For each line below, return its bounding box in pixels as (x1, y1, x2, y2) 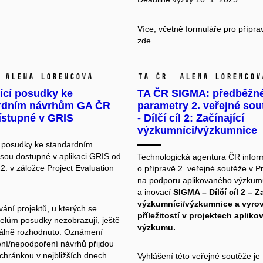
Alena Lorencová (4, 71, 93, 82)
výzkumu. (137, 222, 176, 232)
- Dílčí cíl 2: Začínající (137, 112, 244, 124)
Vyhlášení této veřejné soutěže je (137, 251, 260, 261)
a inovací (137, 187, 173, 197)
